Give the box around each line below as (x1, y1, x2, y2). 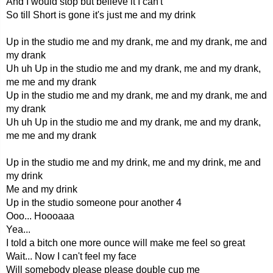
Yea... (6, 224, 30, 235)
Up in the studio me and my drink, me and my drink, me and (6, 157, 261, 168)
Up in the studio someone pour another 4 (6, 197, 182, 208)
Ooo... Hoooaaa (6, 211, 74, 221)
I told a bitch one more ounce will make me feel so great (6, 238, 245, 248)
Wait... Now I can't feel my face (6, 251, 136, 261)
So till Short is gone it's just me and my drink (6, 10, 196, 20)
